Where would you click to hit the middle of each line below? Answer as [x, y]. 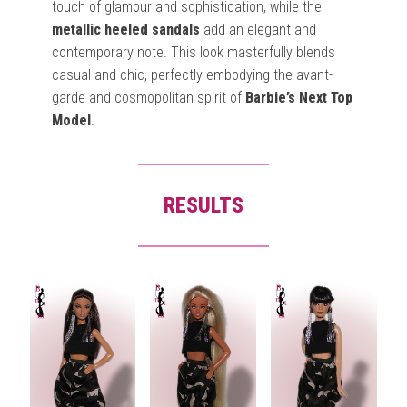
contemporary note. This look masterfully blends [193, 52]
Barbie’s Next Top [298, 98]
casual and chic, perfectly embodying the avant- [192, 75]
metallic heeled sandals [125, 30]
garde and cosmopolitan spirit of [148, 98]
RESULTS [203, 205]
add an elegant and [258, 30]
